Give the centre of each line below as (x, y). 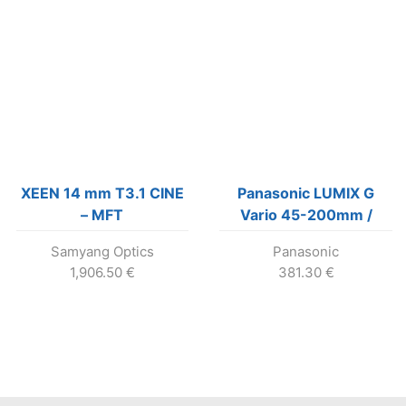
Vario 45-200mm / (306, 214)
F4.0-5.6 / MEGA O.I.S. (306, 236)
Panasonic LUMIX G (306, 193)
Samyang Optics (102, 251)
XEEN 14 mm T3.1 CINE (102, 193)
